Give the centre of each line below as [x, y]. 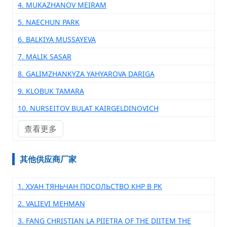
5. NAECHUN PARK [49, 22]
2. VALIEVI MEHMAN [51, 203]
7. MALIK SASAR [45, 56]
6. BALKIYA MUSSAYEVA [57, 39]
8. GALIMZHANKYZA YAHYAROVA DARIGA [86, 74]
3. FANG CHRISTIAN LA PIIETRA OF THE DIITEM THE [104, 221]
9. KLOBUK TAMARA [51, 91]
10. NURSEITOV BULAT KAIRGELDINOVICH [88, 108]
